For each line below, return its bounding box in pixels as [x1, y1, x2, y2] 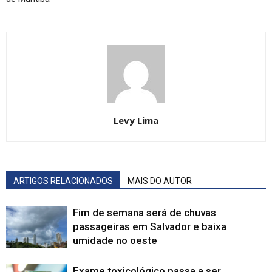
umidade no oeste [73, 234, 157, 246]
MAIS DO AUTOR [127, 175, 192, 186]
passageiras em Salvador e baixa [73, 220, 226, 233]
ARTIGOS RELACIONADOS [13, 175, 113, 186]
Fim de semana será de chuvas [73, 206, 216, 219]
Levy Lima [114, 114, 158, 126]
